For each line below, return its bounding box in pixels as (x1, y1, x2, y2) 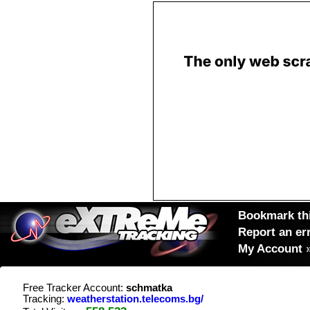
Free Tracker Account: (23, 282, 126, 293)
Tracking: (23, 293, 67, 304)
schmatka (126, 282, 172, 293)
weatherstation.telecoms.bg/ (67, 293, 203, 304)
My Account (238, 241, 302, 255)
